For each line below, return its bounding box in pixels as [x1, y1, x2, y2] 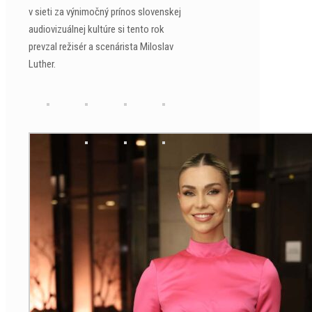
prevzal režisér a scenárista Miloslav [29, 40, 173, 53]
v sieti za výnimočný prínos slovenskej [29, 6, 181, 18]
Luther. [29, 58, 56, 70]
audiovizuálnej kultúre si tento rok [29, 23, 164, 36]
